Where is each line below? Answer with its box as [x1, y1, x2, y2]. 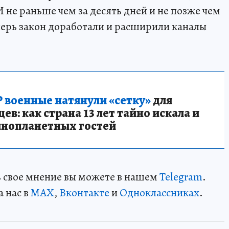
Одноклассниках [120, 185, 199, 200]
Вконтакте [59, 185, 109, 200]
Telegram [159, 169, 202, 185]
